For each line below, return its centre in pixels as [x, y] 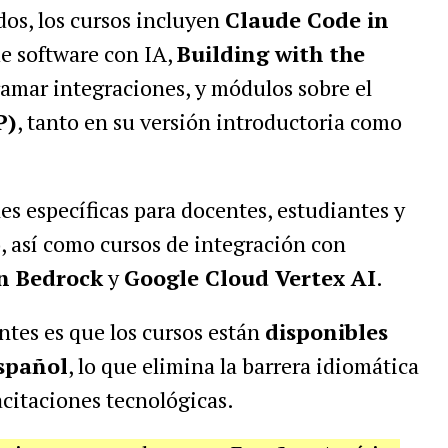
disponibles [326, 332]
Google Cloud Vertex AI [249, 278]
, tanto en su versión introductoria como [209, 122]
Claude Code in [306, 20]
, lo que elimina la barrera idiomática [243, 366]
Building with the [270, 54]
